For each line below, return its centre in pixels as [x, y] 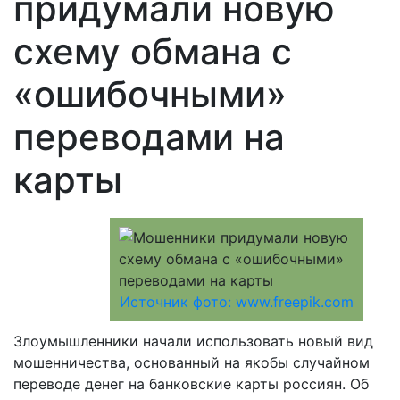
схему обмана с [153, 51]
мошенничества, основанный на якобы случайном [192, 362]
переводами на [149, 137]
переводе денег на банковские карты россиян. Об [191, 383]
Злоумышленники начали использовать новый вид [193, 341]
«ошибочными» [150, 94]
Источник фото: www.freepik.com [237, 301]
